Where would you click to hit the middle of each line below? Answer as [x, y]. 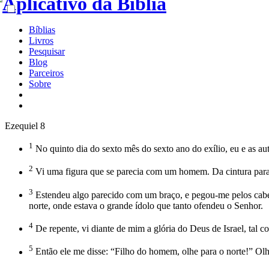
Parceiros [46, 73]
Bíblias [42, 30]
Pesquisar [47, 51]
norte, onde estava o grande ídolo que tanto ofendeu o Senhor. [146, 205]
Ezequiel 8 [25, 126]
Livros [41, 41]
